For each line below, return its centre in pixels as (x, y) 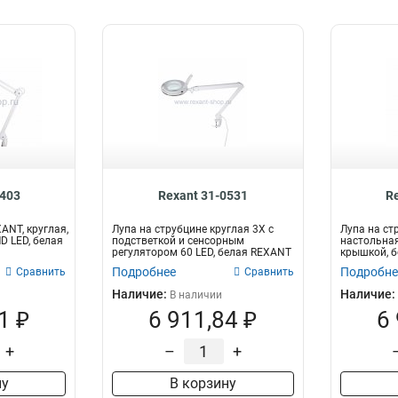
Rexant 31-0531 (203, 195)
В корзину (203, 383)
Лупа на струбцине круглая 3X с (193, 229)
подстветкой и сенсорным (179, 241)
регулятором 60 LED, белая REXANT (202, 252)
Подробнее (144, 272)
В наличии (196, 295)
